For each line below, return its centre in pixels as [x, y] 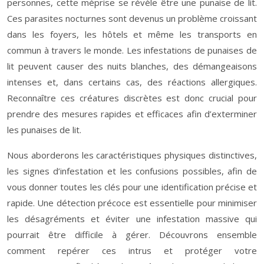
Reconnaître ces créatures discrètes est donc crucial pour [132, 98]
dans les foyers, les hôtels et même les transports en [132, 34]
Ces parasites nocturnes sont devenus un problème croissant [132, 18]
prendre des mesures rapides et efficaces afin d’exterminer [132, 114]
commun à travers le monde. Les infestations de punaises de [132, 50]
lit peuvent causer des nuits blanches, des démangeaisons [132, 66]
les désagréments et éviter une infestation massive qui [132, 219]
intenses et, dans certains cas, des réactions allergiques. [132, 82]
